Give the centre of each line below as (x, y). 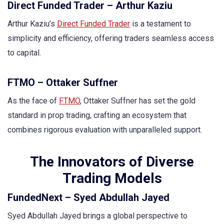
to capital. (24, 52)
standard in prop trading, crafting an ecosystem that (97, 115)
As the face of (33, 100)
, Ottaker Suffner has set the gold (138, 100)
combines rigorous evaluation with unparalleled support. (105, 129)
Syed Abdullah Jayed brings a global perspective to (97, 215)
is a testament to (160, 23)
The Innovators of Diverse (112, 161)
